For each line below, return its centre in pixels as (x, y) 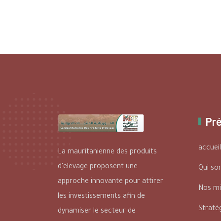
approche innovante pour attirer (110, 182)
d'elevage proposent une (98, 167)
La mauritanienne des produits (107, 152)
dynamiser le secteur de (97, 211)
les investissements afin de (101, 197)
